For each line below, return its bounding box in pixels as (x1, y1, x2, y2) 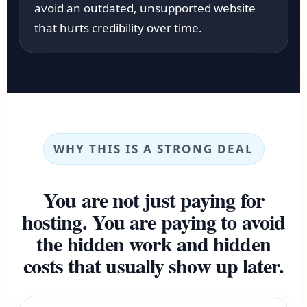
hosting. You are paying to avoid (21, 206, 286, 236)
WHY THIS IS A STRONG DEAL (53, 141, 254, 157)
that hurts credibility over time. (34, 20, 203, 36)
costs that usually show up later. (23, 250, 284, 280)
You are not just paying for (43, 184, 264, 214)
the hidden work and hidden (36, 228, 271, 258)
